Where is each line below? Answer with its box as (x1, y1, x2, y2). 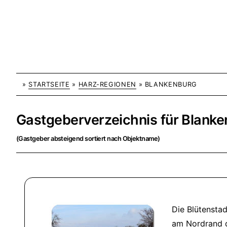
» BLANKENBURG (136, 81, 197, 88)
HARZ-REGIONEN (78, 81, 136, 88)
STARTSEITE (28, 81, 70, 88)
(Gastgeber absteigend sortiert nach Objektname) (16, 135, 160, 142)
